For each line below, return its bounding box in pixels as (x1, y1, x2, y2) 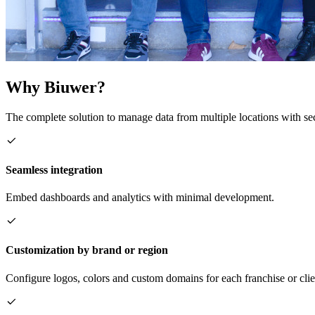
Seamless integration (6, 163, 103, 176)
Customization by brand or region (6, 244, 168, 257)
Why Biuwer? (6, 77, 105, 96)
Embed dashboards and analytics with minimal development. (6, 191, 274, 204)
